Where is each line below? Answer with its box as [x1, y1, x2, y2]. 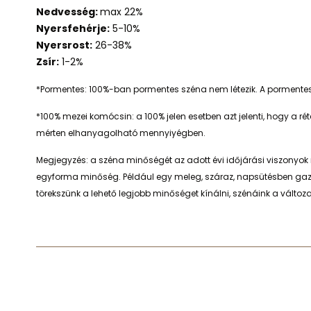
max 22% [100, 5, 143, 19]
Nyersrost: [36, 38, 92, 52]
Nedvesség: [36, 5, 100, 19]
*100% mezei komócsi [36, 110, 126, 122]
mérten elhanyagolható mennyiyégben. [36, 127, 205, 139]
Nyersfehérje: [36, 22, 110, 35]
